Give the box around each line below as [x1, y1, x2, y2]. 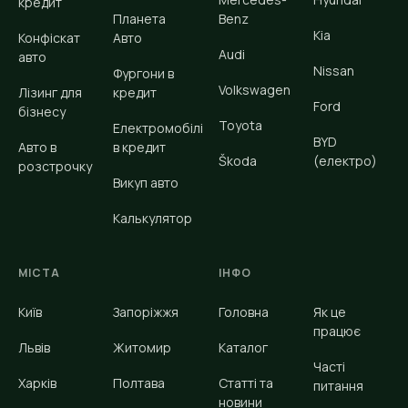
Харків [18, 374, 56, 393]
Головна [219, 303, 269, 321]
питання [313, 377, 363, 395]
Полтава [113, 374, 165, 393]
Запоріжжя [113, 303, 178, 321]
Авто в [18, 138, 56, 157]
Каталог [219, 339, 268, 357]
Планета [113, 10, 166, 28]
